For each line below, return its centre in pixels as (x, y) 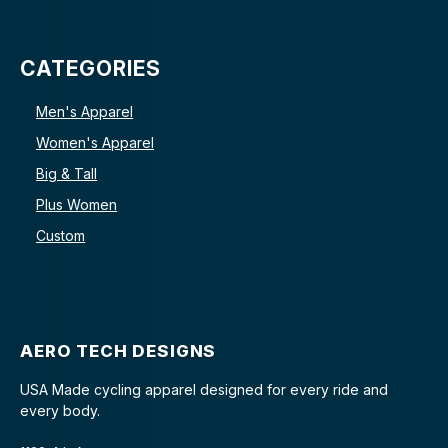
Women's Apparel (95, 143)
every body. (60, 411)
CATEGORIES (91, 68)
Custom (61, 236)
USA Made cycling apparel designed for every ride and (204, 390)
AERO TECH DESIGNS (118, 351)
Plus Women (77, 205)
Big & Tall (67, 174)
